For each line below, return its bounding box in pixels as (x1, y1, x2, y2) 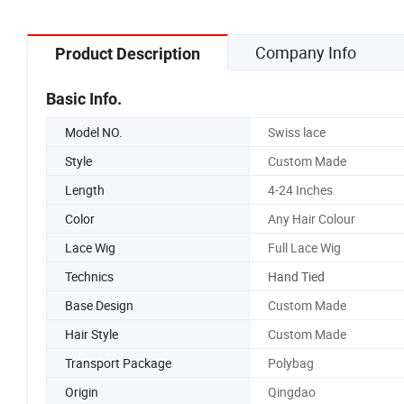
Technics (65, 267, 114, 285)
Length (65, 180, 105, 198)
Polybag (267, 353, 314, 372)
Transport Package (65, 353, 171, 372)
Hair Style (65, 325, 118, 343)
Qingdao (267, 382, 316, 400)
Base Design (65, 296, 133, 314)
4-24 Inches (267, 180, 333, 198)
